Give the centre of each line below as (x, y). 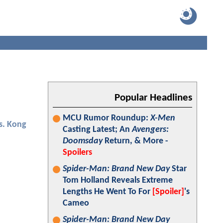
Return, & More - (135, 141)
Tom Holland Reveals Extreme (118, 180)
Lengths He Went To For (108, 192)
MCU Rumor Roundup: (107, 118)
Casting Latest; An (97, 130)
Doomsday (83, 141)
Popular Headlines (153, 98)
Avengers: (150, 130)
